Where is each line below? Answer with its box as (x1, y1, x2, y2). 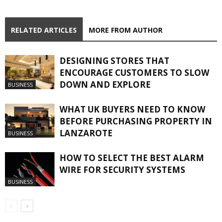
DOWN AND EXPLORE (59, 78, 151, 90)
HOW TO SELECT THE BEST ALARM (59, 152, 204, 164)
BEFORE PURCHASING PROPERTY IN (59, 115, 212, 127)
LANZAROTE (59, 127, 112, 139)
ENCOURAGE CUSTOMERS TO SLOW (59, 66, 209, 78)
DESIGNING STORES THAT (59, 55, 169, 66)
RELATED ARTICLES (11, 25, 77, 35)
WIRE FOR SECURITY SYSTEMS (59, 164, 185, 175)
